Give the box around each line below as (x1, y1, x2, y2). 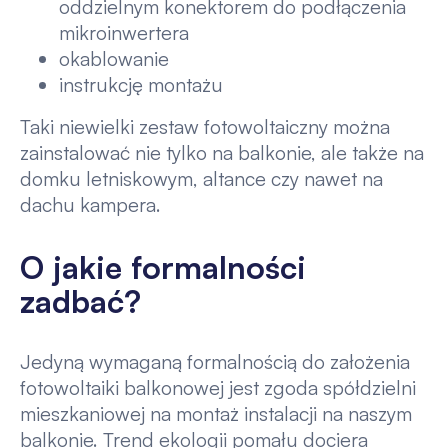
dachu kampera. (19, 192, 161, 218)
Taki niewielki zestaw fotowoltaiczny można (19, 114, 390, 140)
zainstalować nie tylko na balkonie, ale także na (19, 140, 424, 166)
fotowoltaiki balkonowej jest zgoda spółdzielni (19, 375, 416, 400)
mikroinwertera (59, 20, 190, 46)
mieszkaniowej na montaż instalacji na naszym (19, 401, 412, 426)
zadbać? (19, 280, 141, 321)
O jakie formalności (19, 246, 306, 287)
